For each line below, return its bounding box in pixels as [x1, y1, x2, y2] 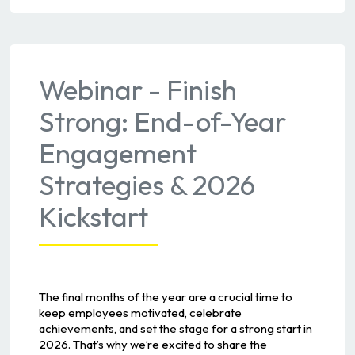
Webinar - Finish [38, 72, 237, 108]
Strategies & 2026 [38, 167, 255, 203]
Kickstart [38, 199, 148, 235]
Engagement [38, 136, 197, 171]
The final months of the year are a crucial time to [38, 288, 292, 304]
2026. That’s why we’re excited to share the [38, 336, 267, 352]
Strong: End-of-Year [38, 104, 286, 139]
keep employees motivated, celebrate [38, 304, 242, 320]
